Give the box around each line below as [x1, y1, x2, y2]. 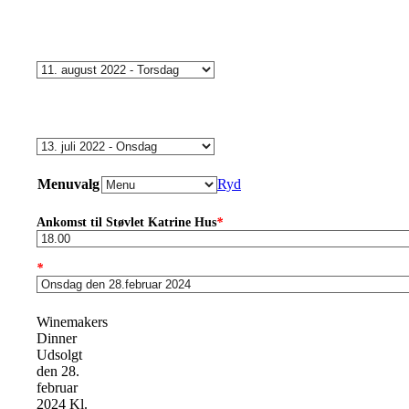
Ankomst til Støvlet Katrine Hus [37, 215, 216, 229]
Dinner [37, 330, 77, 346]
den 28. [37, 362, 79, 379]
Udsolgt [37, 346, 82, 362]
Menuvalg [37, 176, 100, 193]
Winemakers [37, 313, 108, 330]
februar [37, 379, 78, 395]
